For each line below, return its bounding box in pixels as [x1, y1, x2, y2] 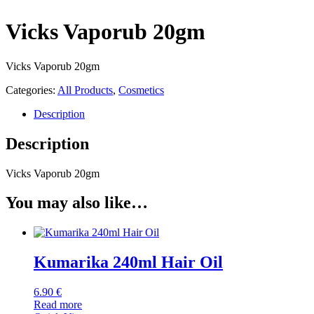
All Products [57, 83, 113, 96]
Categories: [6, 83, 57, 96]
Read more [34, 299, 82, 311]
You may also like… [6, 193, 148, 212]
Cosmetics [118, 83, 164, 96]
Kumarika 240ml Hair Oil [34, 253, 223, 272]
